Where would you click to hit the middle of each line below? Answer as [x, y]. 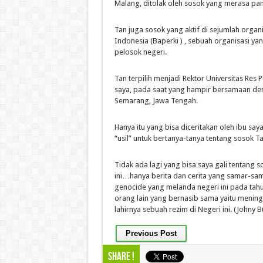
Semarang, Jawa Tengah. [156, 101]
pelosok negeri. [140, 52]
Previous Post [151, 233]
